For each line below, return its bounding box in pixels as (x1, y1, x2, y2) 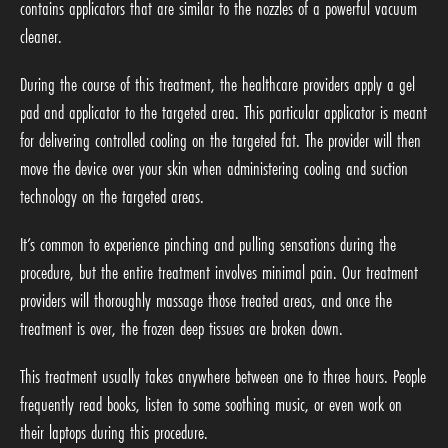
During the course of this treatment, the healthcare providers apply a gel (20, 71, 415, 98)
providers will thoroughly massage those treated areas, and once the (20, 287, 392, 314)
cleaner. (20, 23, 62, 50)
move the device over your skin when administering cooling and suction (20, 155, 408, 182)
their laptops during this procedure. (20, 419, 208, 446)
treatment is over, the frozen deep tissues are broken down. (20, 315, 343, 342)
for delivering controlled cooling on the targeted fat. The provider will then (20, 127, 421, 154)
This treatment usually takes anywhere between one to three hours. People (20, 363, 426, 390)
